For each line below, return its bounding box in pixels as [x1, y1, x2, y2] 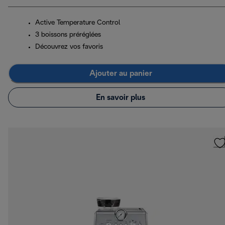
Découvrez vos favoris [35, 44, 103, 51]
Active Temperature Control [35, 20, 120, 27]
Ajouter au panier [89, 69, 152, 77]
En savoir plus [96, 93, 145, 101]
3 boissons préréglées [35, 32, 101, 39]
